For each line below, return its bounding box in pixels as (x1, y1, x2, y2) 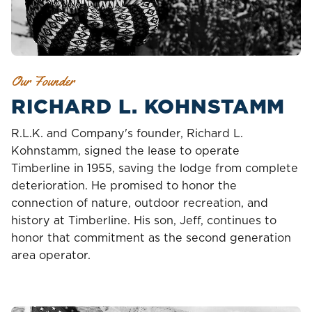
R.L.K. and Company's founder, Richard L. (11, 125, 243, 141)
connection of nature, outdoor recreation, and (11, 194, 268, 210)
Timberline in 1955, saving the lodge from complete (11, 159, 298, 175)
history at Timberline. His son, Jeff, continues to (11, 212, 276, 228)
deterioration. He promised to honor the (11, 177, 237, 193)
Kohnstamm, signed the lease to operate (11, 142, 240, 158)
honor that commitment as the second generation (11, 229, 291, 245)
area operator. (11, 247, 91, 263)
